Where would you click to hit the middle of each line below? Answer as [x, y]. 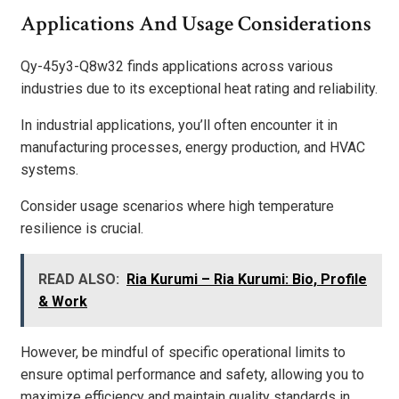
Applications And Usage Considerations [196, 24]
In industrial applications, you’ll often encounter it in [179, 126]
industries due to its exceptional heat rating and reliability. [199, 89]
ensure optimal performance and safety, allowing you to [192, 375]
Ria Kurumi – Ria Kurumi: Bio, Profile [247, 280]
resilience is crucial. [82, 229]
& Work [63, 302]
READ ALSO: [79, 280]
